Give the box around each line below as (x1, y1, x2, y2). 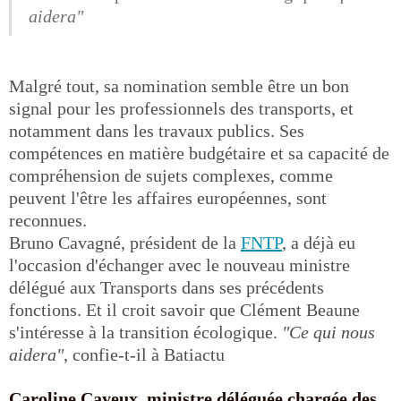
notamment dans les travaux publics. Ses (9, 121, 304, 141)
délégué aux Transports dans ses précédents (9, 277, 324, 297)
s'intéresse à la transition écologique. (9, 322, 282, 342)
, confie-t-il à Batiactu (64, 345, 225, 364)
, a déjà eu (282, 233, 355, 252)
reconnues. (9, 210, 87, 230)
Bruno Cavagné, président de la (9, 233, 241, 252)
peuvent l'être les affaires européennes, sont (9, 188, 327, 208)
